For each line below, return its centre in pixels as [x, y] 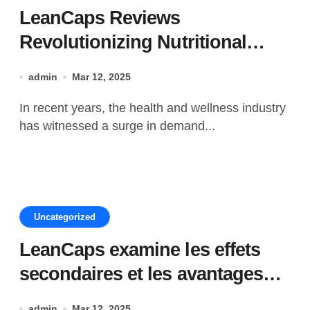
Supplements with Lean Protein [152, 66]
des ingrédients [85, 298]
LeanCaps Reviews [100, 18]
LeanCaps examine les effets [140, 250]
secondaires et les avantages [141, 274]
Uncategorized [65, 217]
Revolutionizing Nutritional [133, 42]
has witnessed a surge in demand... [117, 126]
